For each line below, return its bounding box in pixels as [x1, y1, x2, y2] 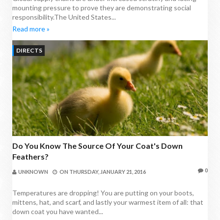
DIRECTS [16, 47, 42, 55]
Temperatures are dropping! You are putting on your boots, [12, 188, 194, 197]
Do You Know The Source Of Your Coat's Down [12, 140, 183, 150]
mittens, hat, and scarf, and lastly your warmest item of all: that [12, 197, 203, 206]
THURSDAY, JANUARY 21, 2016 [69, 168, 146, 175]
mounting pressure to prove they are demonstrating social [12, 3, 191, 12]
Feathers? [12, 151, 49, 161]
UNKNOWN [18, 168, 48, 175]
